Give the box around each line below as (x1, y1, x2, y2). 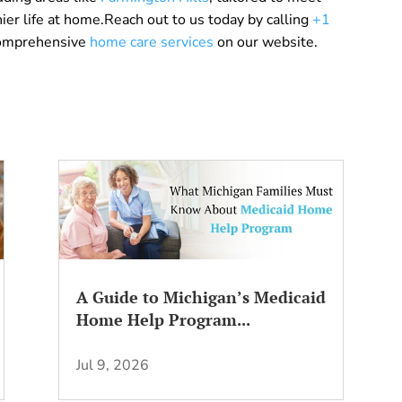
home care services (90, 32, 214, 53)
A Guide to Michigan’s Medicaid (75, 285, 326, 308)
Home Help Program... (75, 308, 250, 330)
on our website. (214, 32, 319, 53)
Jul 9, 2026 (75, 354, 149, 375)
